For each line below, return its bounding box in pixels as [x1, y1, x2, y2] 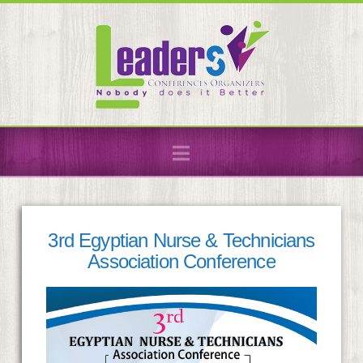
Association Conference [88, 250, 275, 272]
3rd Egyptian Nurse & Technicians [48, 229, 315, 251]
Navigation [189, 141, 280, 163]
